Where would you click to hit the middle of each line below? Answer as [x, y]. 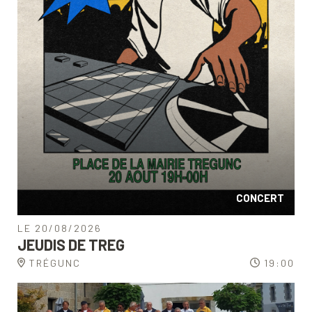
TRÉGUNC [55, 263]
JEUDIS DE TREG [71, 244]
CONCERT [260, 197]
